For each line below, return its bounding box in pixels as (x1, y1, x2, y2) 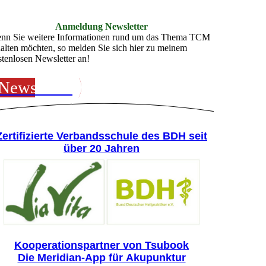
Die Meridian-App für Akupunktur (17, 252, 186, 264)
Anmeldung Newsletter (55, 21, 148, 31)
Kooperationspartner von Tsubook (14, 239, 189, 252)
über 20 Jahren (64, 142, 140, 154)
